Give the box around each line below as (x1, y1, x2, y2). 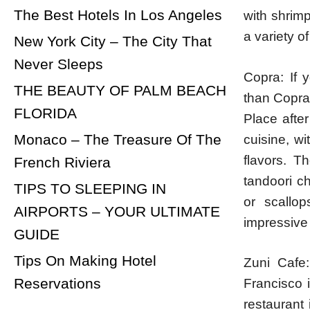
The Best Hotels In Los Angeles (14, 7, 222, 23)
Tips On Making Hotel (14, 253, 156, 268)
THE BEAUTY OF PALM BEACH (14, 82, 226, 98)
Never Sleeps (14, 56, 103, 72)
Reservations (14, 275, 101, 291)
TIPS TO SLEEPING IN (14, 181, 166, 197)
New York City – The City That (14, 33, 212, 49)
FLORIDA (14, 105, 77, 121)
